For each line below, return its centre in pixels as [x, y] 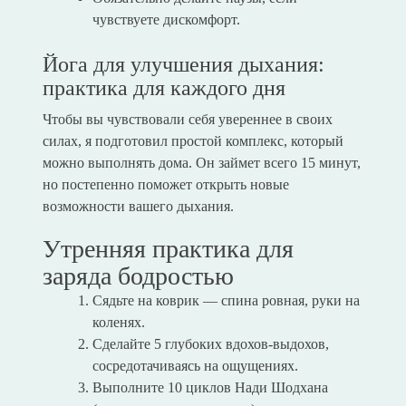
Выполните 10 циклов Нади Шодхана [210, 388]
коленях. [118, 323]
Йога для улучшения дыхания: [183, 65]
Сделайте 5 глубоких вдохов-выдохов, [210, 344]
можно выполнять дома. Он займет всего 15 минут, [201, 163]
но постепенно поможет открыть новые [165, 185]
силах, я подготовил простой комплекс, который [193, 141]
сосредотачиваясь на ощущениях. [195, 366]
